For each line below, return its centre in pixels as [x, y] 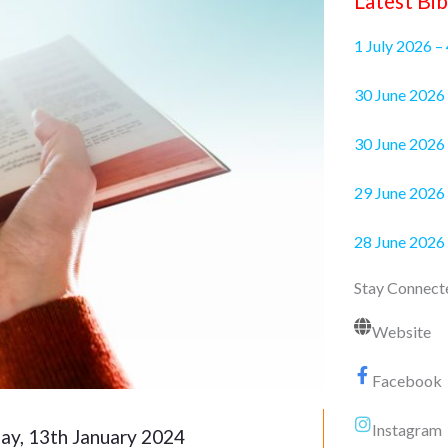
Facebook [406, 381]
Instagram [406, 430]
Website [401, 332]
